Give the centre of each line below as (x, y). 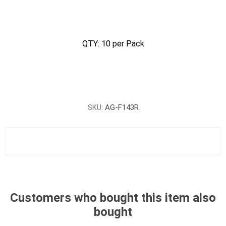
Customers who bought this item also (113, 198)
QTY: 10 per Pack (113, 44)
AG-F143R (122, 107)
